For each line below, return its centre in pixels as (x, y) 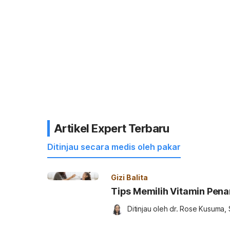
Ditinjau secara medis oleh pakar (114, 147)
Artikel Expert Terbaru (112, 128)
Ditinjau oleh (149, 209)
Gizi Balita (129, 177)
